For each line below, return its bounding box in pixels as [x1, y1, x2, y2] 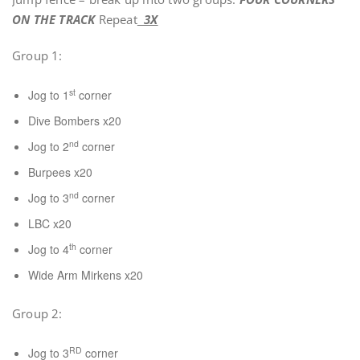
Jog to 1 [28, 87, 69, 103]
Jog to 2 [28, 138, 69, 154]
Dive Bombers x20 [28, 112, 121, 129]
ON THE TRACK [12, 11, 96, 27]
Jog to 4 [28, 241, 69, 257]
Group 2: [12, 305, 63, 321]
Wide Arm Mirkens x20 [28, 267, 143, 283]
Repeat [95, 11, 137, 27]
